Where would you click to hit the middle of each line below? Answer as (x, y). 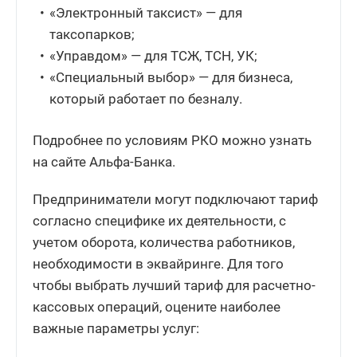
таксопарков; (92, 34)
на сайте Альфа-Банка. (104, 161)
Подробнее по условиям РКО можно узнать (172, 140)
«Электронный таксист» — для (146, 12)
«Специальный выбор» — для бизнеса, (171, 77)
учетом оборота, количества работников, (164, 242)
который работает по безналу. (146, 98)
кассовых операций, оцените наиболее (157, 306)
